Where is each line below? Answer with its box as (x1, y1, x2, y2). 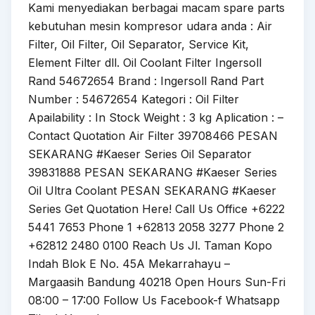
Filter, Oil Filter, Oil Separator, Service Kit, (28, 37, 249, 51)
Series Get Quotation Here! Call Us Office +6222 (28, 201, 285, 216)
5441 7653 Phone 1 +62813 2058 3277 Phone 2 (28, 219, 284, 234)
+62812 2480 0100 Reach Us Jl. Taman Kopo (28, 238, 272, 252)
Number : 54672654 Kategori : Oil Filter (28, 91, 239, 106)
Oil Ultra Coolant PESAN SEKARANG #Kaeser (28, 183, 276, 198)
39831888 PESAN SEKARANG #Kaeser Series (28, 165, 277, 179)
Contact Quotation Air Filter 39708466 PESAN (28, 128, 278, 143)
